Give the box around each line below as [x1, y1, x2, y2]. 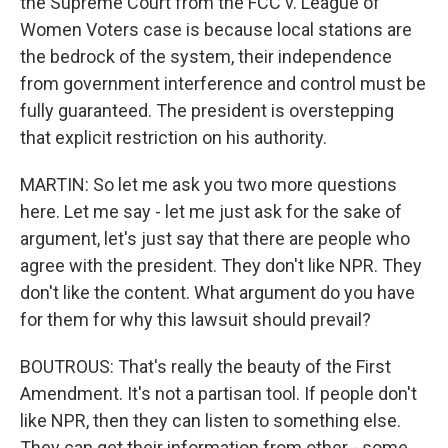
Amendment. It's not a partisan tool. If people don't [20, 383, 417, 404]
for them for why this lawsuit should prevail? [20, 309, 371, 330]
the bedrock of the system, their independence [20, 46, 392, 67]
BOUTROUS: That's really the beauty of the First [20, 356, 391, 377]
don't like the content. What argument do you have [20, 282, 415, 303]
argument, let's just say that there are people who [20, 228, 410, 249]
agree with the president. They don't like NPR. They [20, 255, 422, 276]
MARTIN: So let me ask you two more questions [20, 174, 397, 195]
